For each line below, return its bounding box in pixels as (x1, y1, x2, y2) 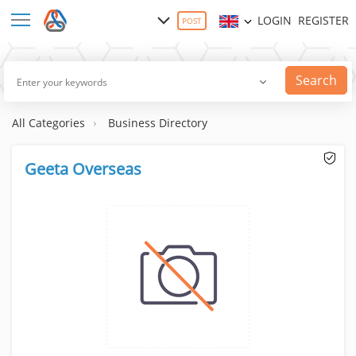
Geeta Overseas (25, 157, 141, 180)
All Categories (12, 114, 85, 130)
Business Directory (108, 114, 207, 130)
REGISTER (298, 13, 349, 29)
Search (295, 72, 337, 90)
